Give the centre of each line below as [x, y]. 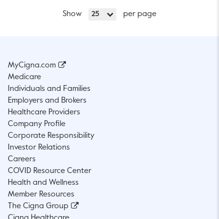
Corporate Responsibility [51, 136]
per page [139, 14]
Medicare [24, 77]
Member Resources [41, 194]
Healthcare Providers [44, 112]
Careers [22, 159]
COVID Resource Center [50, 171]
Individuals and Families [49, 89]
